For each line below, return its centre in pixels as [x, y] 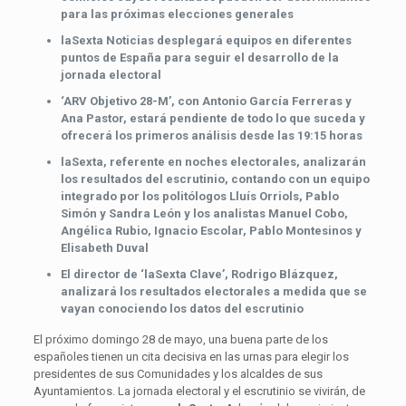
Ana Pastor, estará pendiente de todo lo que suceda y [213, 118]
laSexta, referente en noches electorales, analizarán [213, 161]
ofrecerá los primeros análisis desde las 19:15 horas [211, 135]
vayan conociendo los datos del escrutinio [182, 308]
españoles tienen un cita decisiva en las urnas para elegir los [191, 356]
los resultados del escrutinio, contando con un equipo [215, 179]
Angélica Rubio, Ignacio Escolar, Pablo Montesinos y [211, 230]
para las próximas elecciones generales [177, 14]
